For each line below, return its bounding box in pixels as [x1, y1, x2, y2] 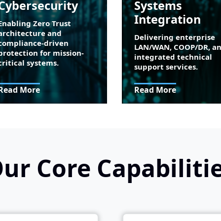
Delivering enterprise [134, 32, 215, 42]
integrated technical [134, 52, 212, 62]
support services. [134, 62, 198, 72]
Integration [134, 11, 201, 28]
